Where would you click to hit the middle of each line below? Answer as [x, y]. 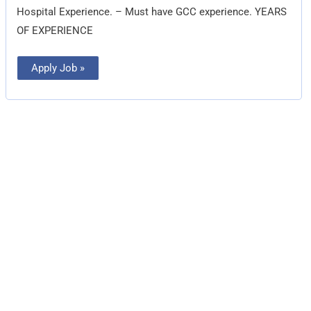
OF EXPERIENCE [55, 30]
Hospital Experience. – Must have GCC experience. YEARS [152, 11]
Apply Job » [58, 68]
